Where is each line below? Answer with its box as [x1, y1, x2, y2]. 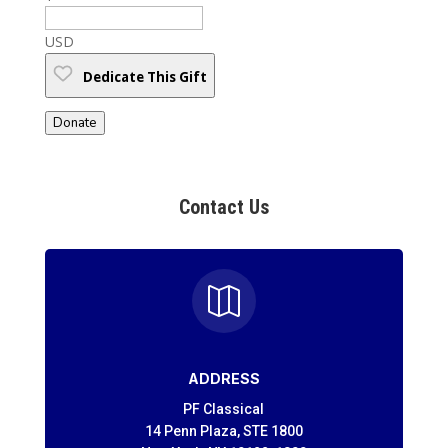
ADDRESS [187, 369, 260, 387]
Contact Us [178, 194, 269, 219]
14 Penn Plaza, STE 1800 [144, 422, 303, 439]
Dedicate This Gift [82, 67, 207, 86]
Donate [52, 113, 97, 132]
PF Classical [183, 400, 265, 417]
